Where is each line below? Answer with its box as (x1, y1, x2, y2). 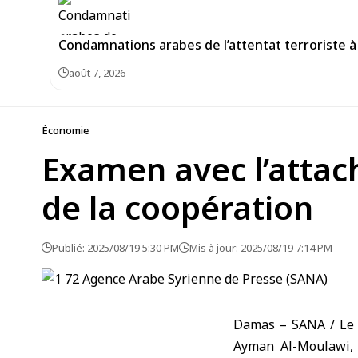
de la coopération (42, 185, 313, 229)
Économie (42, 123, 89, 137)
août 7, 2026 (69, 66, 125, 80)
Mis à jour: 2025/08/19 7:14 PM (189, 241, 332, 255)
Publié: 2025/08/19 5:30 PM (52, 241, 179, 255)
